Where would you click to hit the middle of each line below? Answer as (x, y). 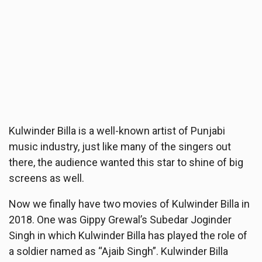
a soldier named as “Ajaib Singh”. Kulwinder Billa (118, 251)
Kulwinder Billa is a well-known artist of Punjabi (117, 130)
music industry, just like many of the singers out (120, 146)
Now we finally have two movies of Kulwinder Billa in (129, 204)
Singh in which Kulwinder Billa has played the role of (128, 235)
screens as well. (46, 178)
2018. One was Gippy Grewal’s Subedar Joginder (120, 219)
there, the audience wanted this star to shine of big (126, 162)
